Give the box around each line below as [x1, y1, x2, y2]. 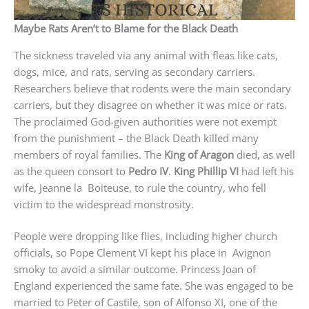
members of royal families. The [14, 147, 164, 161]
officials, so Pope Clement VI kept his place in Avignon [14, 246, 271, 260]
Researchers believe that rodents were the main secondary [14, 81, 291, 95]
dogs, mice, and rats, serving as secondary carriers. [14, 64, 255, 79]
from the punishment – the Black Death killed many [14, 130, 259, 145]
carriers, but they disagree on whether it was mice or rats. [14, 97, 287, 112]
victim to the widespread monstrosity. [14, 197, 194, 211]
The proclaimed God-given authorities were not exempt [14, 114, 277, 128]
